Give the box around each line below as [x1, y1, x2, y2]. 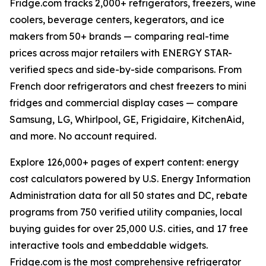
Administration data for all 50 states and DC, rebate [9, 189, 248, 202]
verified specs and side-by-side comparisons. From [9, 64, 242, 76]
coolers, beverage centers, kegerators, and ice [9, 14, 224, 26]
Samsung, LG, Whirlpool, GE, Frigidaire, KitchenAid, [9, 113, 244, 126]
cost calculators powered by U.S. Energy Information [9, 173, 251, 185]
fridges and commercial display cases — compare [9, 97, 238, 109]
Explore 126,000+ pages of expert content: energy [9, 156, 239, 169]
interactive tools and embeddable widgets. [9, 239, 208, 252]
